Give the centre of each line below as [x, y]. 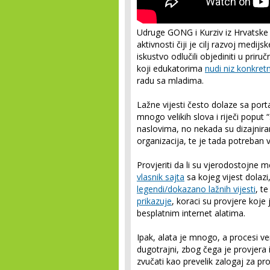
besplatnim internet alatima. [193, 213]
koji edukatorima [171, 68]
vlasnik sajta [161, 177]
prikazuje [154, 201]
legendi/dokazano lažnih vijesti [196, 189]
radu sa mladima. [170, 80]
